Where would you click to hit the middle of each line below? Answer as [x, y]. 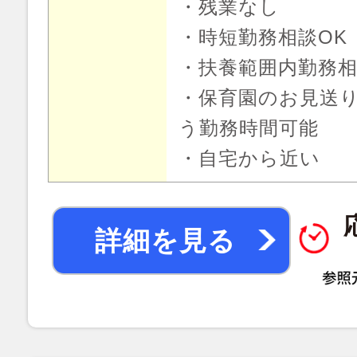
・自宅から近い [249, 158]
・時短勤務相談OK [263, 37]
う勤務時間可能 [249, 128]
